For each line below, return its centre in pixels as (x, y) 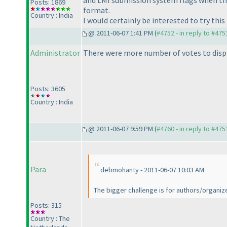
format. (97, 10)
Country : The (50, 219)
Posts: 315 (46, 205)
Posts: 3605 (48, 89)
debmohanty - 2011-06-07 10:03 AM (152, 170)
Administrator (55, 53)
